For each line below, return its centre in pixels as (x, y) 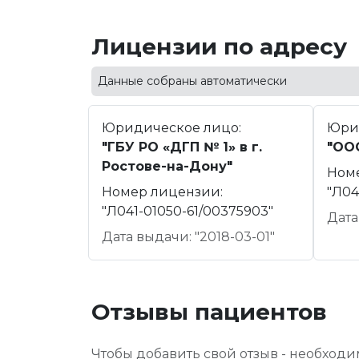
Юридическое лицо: (171, 128)
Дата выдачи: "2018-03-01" (188, 237)
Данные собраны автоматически (192, 81)
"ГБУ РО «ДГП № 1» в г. (182, 147)
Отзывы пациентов (209, 312)
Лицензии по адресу (219, 46)
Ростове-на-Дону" (167, 167)
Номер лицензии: (162, 192)
